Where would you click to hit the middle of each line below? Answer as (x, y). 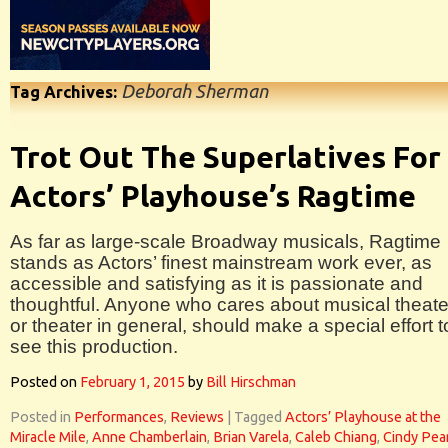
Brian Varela (251, 437)
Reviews (197, 417)
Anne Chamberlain (149, 437)
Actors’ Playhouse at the (363, 417)
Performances (119, 417)
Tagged (258, 417)
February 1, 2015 (132, 382)
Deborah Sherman (194, 91)
